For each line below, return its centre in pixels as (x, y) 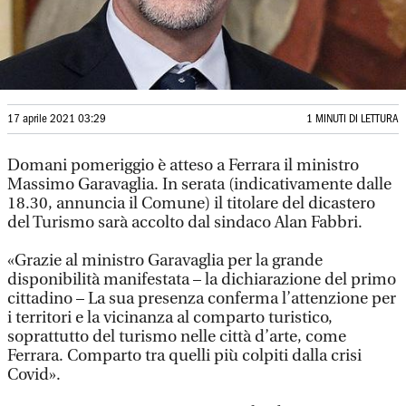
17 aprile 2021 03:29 (57, 119)
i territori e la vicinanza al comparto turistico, (170, 318)
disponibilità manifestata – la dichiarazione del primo (202, 280)
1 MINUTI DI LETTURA (353, 119)
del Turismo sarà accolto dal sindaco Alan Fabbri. (185, 222)
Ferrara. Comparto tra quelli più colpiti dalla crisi (184, 356)
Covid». (34, 375)
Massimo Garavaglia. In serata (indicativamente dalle (199, 184)
